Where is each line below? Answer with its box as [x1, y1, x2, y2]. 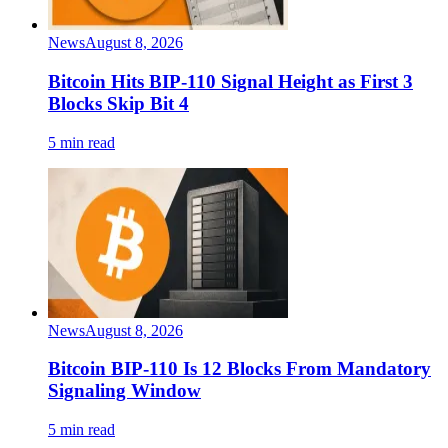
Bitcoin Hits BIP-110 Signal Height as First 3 [48, 70, 413, 92]
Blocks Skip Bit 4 [48, 92, 189, 114]
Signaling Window [48, 380, 201, 402]
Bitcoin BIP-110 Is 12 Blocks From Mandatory [48, 358, 431, 380]
